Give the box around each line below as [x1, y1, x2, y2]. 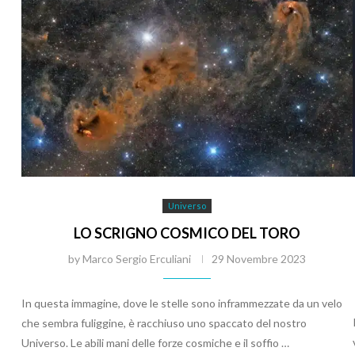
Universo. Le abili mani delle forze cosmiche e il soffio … [21, 335, 289, 349]
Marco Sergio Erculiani [82, 251, 191, 265]
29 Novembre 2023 [211, 251, 306, 265]
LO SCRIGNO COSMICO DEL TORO [73, 223, 300, 242]
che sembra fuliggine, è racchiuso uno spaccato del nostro [21, 315, 307, 330]
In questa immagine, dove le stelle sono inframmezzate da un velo [21, 296, 342, 310]
